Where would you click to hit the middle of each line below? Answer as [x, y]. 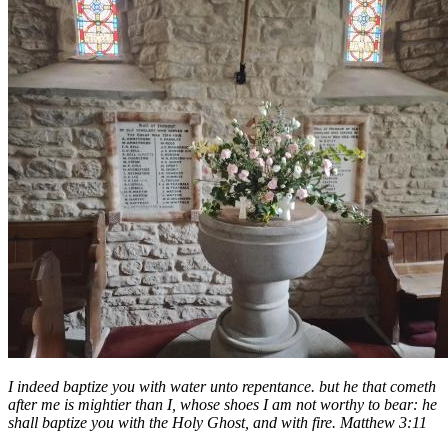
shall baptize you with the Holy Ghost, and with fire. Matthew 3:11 [217, 422]
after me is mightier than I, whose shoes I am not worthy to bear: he [222, 404]
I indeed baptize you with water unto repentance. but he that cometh [222, 386]
